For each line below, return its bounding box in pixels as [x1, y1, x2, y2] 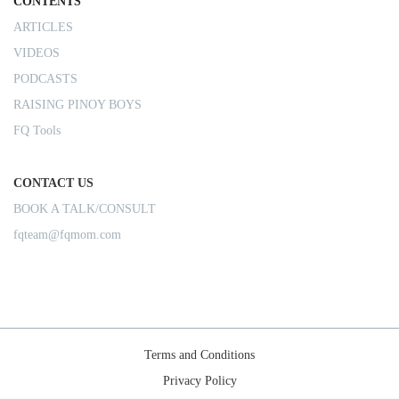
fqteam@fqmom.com [13, 228, 121, 242]
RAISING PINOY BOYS [13, 98, 142, 112]
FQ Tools [13, 124, 61, 138]
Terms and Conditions [144, 348, 255, 362]
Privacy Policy [162, 374, 237, 388]
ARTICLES [13, 20, 73, 35]
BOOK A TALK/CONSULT [13, 202, 156, 216]
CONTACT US [13, 176, 94, 191]
